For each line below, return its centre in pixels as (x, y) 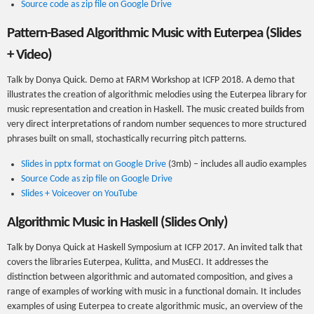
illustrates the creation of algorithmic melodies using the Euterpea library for (157, 95)
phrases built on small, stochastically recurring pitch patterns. (127, 139)
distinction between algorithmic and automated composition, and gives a (150, 277)
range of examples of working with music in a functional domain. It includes (154, 292)
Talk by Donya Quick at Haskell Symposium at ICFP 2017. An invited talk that (155, 248)
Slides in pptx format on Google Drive (94, 164)
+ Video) (29, 55)
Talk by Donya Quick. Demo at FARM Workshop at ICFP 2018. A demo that (151, 80)
